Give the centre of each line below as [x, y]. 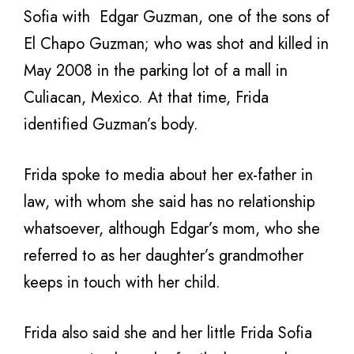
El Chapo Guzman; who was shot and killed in [176, 44]
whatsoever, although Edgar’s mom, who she [172, 229]
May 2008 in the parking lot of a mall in [156, 71]
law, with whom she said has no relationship [169, 202]
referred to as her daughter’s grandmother [164, 256]
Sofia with [57, 17]
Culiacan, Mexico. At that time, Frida [146, 98]
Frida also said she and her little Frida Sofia [168, 333]
